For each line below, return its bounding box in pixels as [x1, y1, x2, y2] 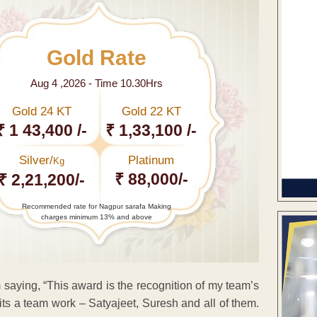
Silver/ [18, 153, 53, 167]
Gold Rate [46, 45, 146, 69]
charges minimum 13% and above [40, 212, 152, 221]
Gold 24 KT [11, 104, 71, 118]
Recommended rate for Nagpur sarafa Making [21, 202, 171, 210]
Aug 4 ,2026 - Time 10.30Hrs [30, 76, 163, 89]
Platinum [128, 153, 175, 167]
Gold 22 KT [121, 104, 181, 118]
